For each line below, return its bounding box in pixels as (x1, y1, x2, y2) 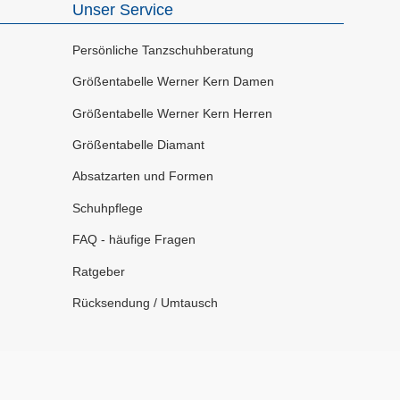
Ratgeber (71, 263, 125, 279)
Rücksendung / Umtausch (71, 295, 218, 310)
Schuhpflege (71, 200, 143, 215)
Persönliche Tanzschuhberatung (71, 42, 254, 57)
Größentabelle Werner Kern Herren (71, 105, 272, 121)
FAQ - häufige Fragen (71, 232, 196, 247)
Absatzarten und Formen (71, 169, 213, 184)
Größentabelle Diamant (71, 137, 204, 153)
